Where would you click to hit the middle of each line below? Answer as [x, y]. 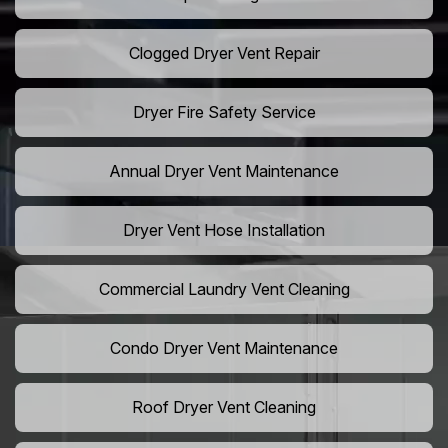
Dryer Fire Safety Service [224, 112]
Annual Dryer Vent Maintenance [224, 171]
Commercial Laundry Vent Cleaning [224, 289]
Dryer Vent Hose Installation [224, 230]
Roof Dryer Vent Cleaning [224, 407]
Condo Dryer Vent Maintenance [224, 348]
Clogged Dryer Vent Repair [224, 53]
